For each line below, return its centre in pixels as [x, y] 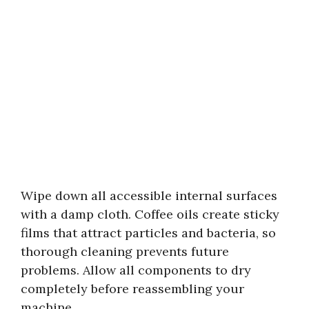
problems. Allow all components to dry [136, 270]
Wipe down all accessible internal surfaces [149, 195]
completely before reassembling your [132, 288]
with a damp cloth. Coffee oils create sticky [150, 214]
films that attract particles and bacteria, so [148, 232]
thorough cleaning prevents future [125, 251]
